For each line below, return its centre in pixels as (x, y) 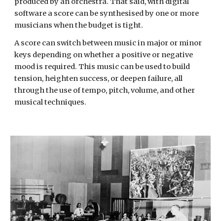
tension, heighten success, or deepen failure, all (99, 78)
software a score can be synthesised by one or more (107, 13)
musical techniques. (51, 102)
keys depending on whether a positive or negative (104, 55)
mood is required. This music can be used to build (102, 67)
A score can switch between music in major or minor (108, 43)
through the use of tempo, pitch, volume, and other (105, 90)
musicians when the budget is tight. (80, 25)
